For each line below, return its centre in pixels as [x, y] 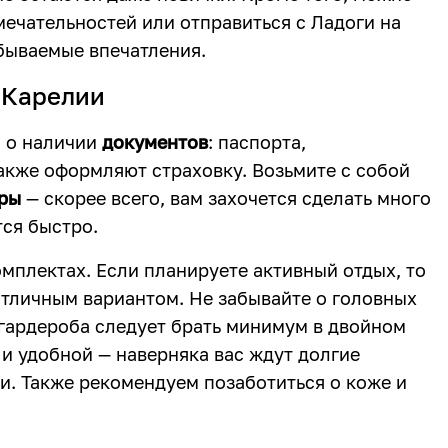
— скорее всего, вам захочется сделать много [226, 198]
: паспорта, [257, 142]
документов [155, 142]
